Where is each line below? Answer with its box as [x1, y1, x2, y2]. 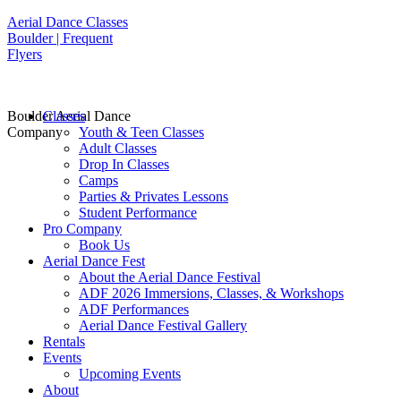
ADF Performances [79, 302, 189, 317]
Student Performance [79, 205, 197, 220]
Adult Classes [79, 141, 157, 156]
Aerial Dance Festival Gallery [79, 318, 247, 333]
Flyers [7, 47, 42, 62]
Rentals [43, 334, 85, 349]
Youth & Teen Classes [79, 124, 204, 140]
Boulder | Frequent [7, 30, 113, 46]
